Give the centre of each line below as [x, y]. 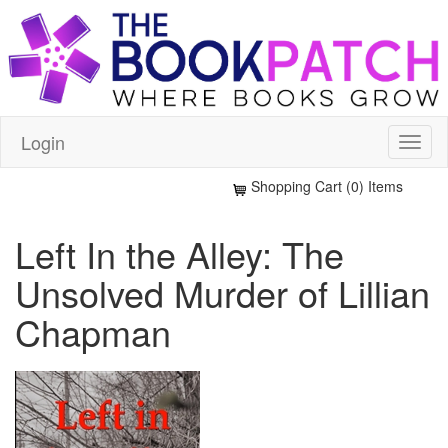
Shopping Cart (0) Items [327, 185]
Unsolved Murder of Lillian [222, 292]
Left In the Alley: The [179, 253]
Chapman [93, 331]
